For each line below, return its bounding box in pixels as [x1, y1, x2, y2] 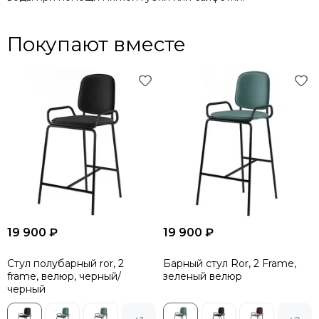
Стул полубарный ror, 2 [7, 257, 124, 271]
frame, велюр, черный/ [7, 270, 121, 283]
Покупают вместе [7, 32, 186, 57]
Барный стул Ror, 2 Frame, [163, 257, 296, 271]
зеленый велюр [163, 270, 242, 283]
